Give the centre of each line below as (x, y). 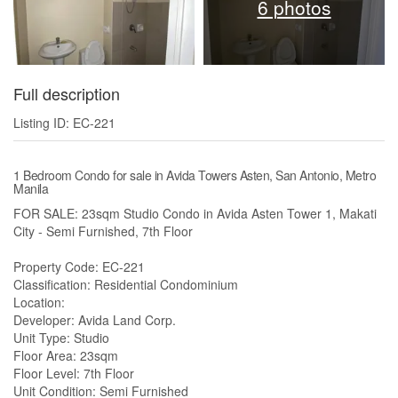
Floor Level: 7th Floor (74, 374)
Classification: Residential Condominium (126, 285)
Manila (31, 189)
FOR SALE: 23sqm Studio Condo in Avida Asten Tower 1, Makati (195, 214)
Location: (39, 302)
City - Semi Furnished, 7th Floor (103, 231)
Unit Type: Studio (61, 338)
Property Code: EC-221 (79, 267)
